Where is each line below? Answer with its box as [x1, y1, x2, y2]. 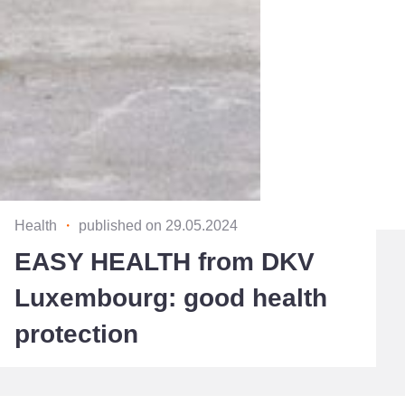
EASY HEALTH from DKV [14, 247, 315, 276]
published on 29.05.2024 [79, 217, 238, 233]
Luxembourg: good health [14, 283, 327, 312]
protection [14, 319, 138, 348]
